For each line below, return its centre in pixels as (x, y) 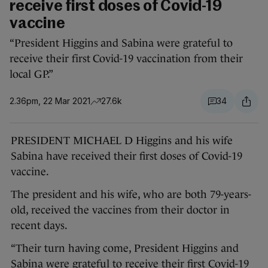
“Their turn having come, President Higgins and (125, 249)
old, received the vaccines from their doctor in (120, 210)
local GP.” (31, 74)
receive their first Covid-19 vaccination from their (126, 59)
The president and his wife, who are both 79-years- (131, 195)
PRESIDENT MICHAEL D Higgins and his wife (122, 141)
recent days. (39, 226)
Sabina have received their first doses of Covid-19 (127, 156)
